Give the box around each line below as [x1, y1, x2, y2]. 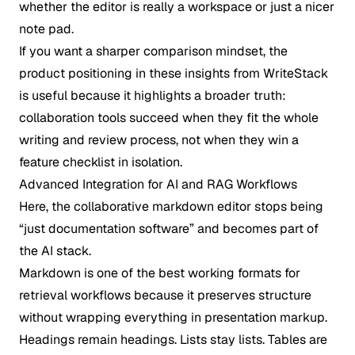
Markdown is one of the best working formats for [19, 265, 300, 281]
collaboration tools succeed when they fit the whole [19, 109, 319, 126]
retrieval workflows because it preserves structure [19, 287, 311, 303]
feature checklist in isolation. [19, 154, 182, 170]
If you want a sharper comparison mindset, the [19, 43, 288, 59]
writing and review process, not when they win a [19, 132, 299, 148]
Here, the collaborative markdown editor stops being [19, 198, 323, 215]
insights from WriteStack [185, 65, 328, 82]
